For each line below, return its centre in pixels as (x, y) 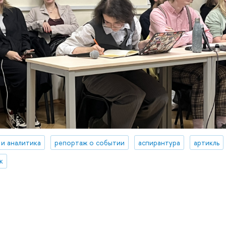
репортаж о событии (90, 142)
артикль (207, 142)
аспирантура (159, 142)
